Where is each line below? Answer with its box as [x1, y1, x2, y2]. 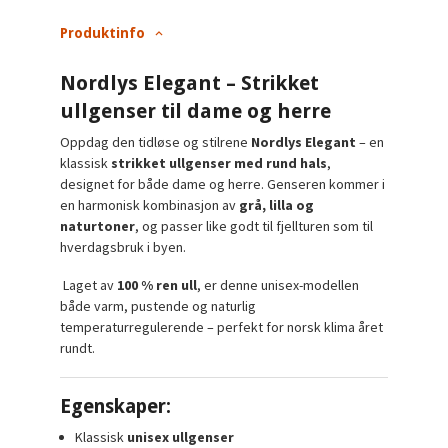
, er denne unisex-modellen [197, 276, 360, 295]
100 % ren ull [117, 276, 198, 295]
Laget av [60, 276, 118, 295]
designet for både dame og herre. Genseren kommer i [60, 174, 386, 193]
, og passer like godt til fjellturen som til [135, 216, 374, 235]
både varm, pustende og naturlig [60, 297, 257, 316]
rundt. [60, 339, 96, 358]
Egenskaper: [60, 395, 172, 419]
